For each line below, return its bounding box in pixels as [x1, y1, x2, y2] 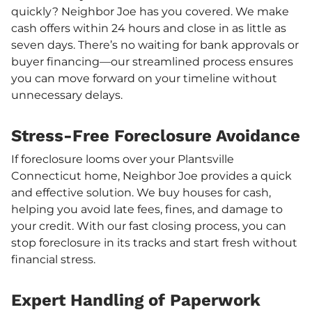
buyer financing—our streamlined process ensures [11, 54, 293, 68]
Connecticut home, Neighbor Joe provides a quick [11, 169, 292, 182]
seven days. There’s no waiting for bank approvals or [11, 38, 299, 52]
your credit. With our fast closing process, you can [11, 219, 286, 233]
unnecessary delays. [11, 88, 123, 102]
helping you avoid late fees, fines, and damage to [11, 202, 283, 216]
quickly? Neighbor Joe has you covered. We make [11, 4, 289, 18]
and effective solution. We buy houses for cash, [11, 185, 271, 199]
